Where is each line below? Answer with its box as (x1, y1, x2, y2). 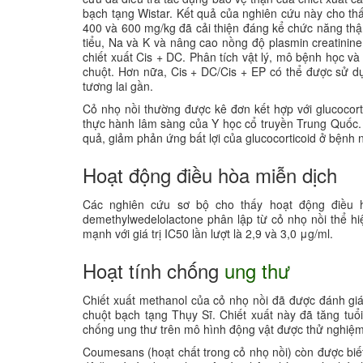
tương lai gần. (83, 77, 153, 94)
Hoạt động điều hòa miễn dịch (83, 160, 343, 189)
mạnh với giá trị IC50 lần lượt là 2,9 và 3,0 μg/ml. (83, 224, 333, 241)
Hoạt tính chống (83, 255, 224, 284)
